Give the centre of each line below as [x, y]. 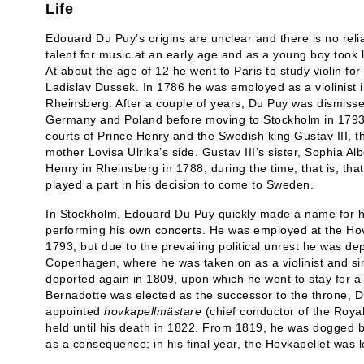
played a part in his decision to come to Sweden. [180, 184]
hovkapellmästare [153, 311]
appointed [75, 311]
